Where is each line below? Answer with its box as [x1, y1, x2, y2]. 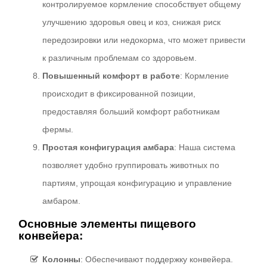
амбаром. [42, 195, 81, 206]
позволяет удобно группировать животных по [42, 160, 220, 170]
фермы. [42, 124, 74, 134]
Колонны [42, 254, 81, 264]
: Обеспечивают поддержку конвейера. [80, 254, 234, 264]
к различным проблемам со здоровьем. [42, 52, 197, 63]
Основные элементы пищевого [18, 217, 197, 230]
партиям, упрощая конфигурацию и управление [42, 178, 232, 188]
